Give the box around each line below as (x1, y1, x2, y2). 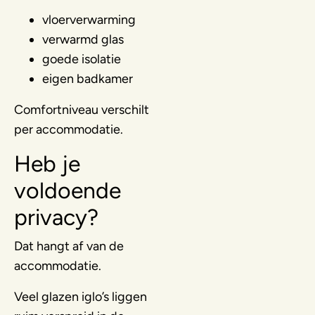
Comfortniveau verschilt (14, 101, 149, 117)
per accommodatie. (14, 121, 123, 137)
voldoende (14, 176, 121, 204)
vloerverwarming (42, 11, 136, 27)
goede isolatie (42, 51, 121, 67)
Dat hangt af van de (14, 238, 124, 254)
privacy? (14, 203, 98, 231)
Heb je (14, 150, 80, 177)
